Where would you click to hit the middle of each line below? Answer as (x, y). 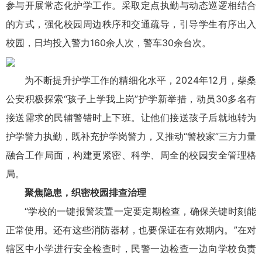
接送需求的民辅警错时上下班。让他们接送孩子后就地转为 (131, 117)
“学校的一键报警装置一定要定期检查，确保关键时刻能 (140, 211)
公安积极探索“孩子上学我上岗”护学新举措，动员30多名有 (131, 99)
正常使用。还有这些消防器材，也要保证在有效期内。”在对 (131, 230)
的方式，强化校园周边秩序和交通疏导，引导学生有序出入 (131, 24)
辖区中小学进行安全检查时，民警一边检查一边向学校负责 (131, 248)
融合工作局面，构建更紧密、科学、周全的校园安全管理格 (131, 155)
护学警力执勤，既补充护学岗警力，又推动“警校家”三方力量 (131, 136)
